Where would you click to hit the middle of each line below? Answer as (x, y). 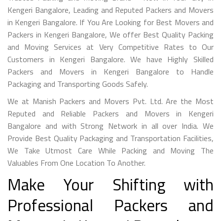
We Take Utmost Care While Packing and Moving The (110, 150)
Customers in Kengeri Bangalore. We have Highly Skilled (110, 59)
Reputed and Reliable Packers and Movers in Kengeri (110, 113)
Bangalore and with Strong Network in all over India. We (110, 126)
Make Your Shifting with (110, 184)
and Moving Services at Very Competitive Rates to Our (110, 47)
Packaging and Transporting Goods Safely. (78, 84)
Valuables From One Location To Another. (76, 163)
